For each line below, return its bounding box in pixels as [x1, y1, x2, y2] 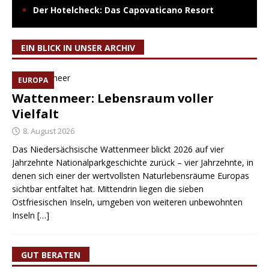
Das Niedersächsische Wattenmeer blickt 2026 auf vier [12, 144, 224, 156]
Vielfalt [12, 106, 59, 122]
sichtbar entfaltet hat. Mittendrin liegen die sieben [12, 183, 204, 195]
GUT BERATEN [21, 249, 80, 261]
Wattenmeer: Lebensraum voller [12, 90, 214, 107]
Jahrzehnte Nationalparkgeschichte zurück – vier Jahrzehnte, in [12, 157, 253, 169]
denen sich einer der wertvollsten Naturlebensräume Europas [12, 170, 249, 182]
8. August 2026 [23, 125, 74, 137]
